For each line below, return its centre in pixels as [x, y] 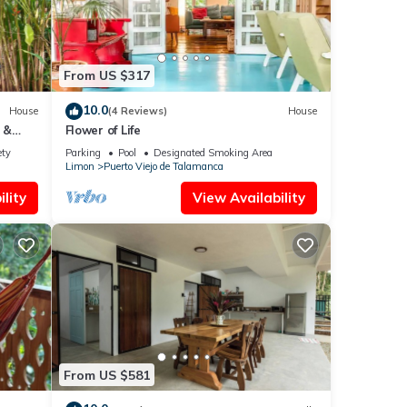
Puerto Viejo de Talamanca [163, 166]
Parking [83, 152]
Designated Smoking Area [213, 152]
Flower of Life [103, 129]
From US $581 [106, 375]
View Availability [249, 197]
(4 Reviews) [137, 111]
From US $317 [106, 76]
